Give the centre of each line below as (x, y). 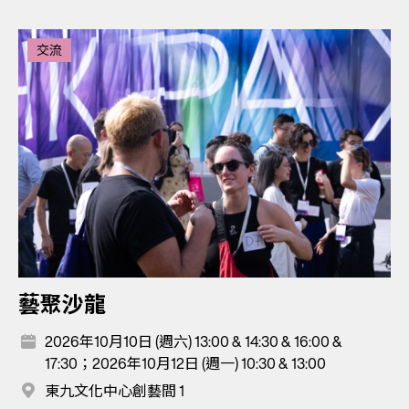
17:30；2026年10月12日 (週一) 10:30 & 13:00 (185, 364)
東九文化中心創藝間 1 (115, 391)
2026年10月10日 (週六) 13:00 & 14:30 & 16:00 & (194, 342)
